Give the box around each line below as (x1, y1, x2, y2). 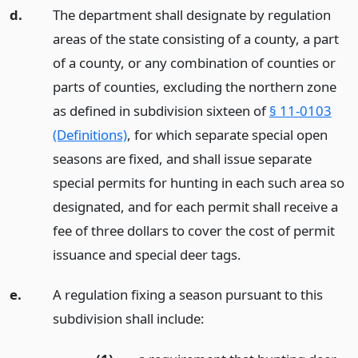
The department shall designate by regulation (52, 5, 331, 24)
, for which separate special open (126, 125, 328, 144)
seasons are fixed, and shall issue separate (52, 149, 312, 168)
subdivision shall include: (52, 309, 205, 328)
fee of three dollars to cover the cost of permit (52, 221, 335, 240)
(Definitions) (52, 125, 127, 144)
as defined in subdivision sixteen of (52, 101, 269, 120)
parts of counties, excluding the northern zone (52, 77, 336, 96)
